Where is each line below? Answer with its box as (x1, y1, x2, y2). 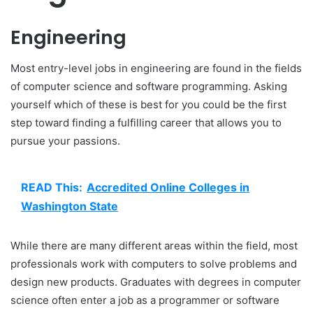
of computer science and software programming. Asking (10, 80, 287, 94)
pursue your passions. (10, 134, 120, 148)
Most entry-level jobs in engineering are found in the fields (10, 61, 302, 75)
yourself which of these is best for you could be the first (10, 98, 286, 112)
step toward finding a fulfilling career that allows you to (10, 116, 282, 130)
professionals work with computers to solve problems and (10, 257, 297, 271)
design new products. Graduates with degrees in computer (10, 275, 301, 289)
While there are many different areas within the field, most (10, 239, 298, 253)
